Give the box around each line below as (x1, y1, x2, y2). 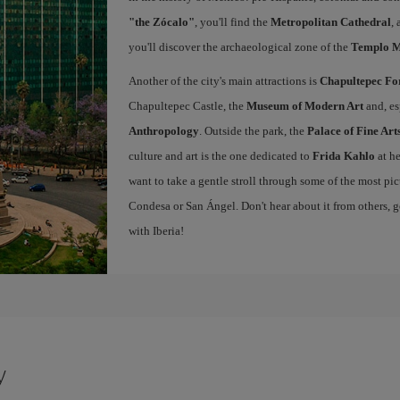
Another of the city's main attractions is (128, 74, 320, 87)
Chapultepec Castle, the (128, 99, 246, 112)
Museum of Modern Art (246, 99, 363, 112)
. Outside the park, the (198, 124, 307, 137)
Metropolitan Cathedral (270, 15, 391, 29)
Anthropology (128, 124, 199, 137)
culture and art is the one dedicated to (128, 149, 312, 162)
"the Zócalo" (128, 15, 195, 29)
